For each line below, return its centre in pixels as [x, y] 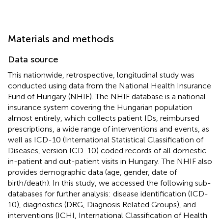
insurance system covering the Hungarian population [100, 107]
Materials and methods [61, 39]
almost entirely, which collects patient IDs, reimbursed [104, 118]
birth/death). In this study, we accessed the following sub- [110, 183]
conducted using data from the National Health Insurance [110, 85]
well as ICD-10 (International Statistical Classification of [106, 139]
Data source [33, 59]
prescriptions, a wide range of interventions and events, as [109, 129]
